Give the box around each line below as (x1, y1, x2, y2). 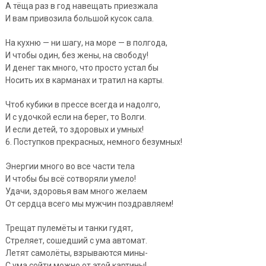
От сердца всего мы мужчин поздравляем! (5, 198, 173, 208)
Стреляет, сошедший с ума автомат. (5, 235, 147, 245)
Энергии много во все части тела (5, 161, 135, 171)
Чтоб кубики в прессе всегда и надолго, (5, 99, 160, 109)
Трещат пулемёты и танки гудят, (5, 223, 133, 233)
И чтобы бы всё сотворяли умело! (5, 173, 136, 183)
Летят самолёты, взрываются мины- (5, 248, 148, 258)
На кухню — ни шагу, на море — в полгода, (5, 37, 167, 47)
